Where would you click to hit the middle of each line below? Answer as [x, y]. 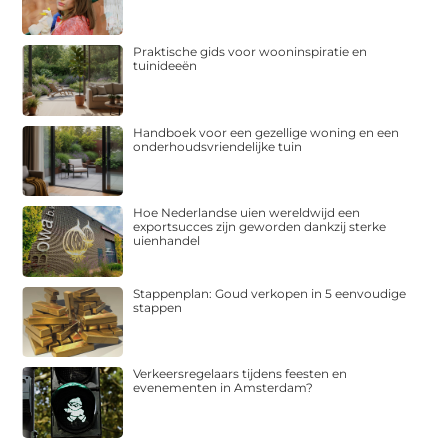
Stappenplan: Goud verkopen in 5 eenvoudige [270, 293]
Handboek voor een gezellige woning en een [266, 132]
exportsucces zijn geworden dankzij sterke [260, 227]
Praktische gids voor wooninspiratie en [250, 51]
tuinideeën [165, 65]
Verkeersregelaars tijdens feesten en [240, 374]
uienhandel [167, 241]
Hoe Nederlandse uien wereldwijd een [247, 213]
